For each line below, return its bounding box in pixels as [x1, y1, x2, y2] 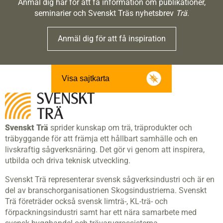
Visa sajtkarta [62, 74, 110, 83]
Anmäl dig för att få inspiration [57, 33, 166, 43]
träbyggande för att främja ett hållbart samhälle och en [5, 134, 198, 144]
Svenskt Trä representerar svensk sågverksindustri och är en [5, 175, 215, 185]
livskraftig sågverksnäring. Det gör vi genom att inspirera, [5, 145, 205, 155]
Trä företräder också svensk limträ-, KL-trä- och [5, 197, 168, 207]
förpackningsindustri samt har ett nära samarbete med [5, 208, 197, 218]
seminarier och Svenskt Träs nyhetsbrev [34, 8, 176, 18]
